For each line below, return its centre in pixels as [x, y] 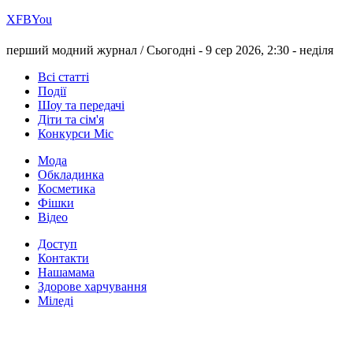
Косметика [67, 189]
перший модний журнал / [76, 50]
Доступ [58, 244]
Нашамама [66, 273]
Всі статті [63, 77]
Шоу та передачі [81, 106]
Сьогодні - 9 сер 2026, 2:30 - [223, 50]
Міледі [56, 301]
